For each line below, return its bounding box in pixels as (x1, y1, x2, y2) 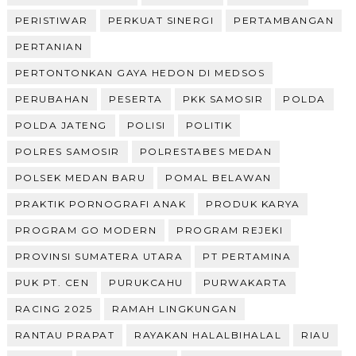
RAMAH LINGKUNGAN (112, 302, 238, 315)
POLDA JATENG (14, 118, 107, 131)
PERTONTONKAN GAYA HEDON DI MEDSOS (14, 66, 265, 79)
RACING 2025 (14, 302, 93, 315)
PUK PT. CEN (14, 276, 90, 288)
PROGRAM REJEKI (176, 223, 284, 236)
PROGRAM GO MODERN (14, 223, 157, 236)
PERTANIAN (14, 40, 83, 52)
